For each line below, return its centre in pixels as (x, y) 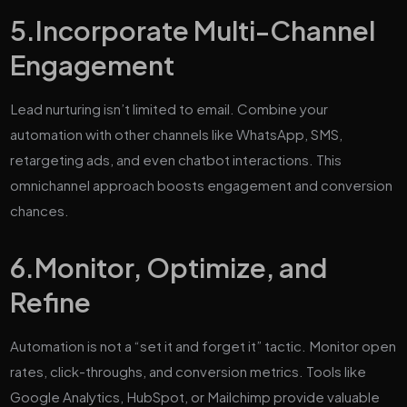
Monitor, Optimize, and (181, 267)
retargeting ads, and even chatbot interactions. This (176, 159)
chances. (40, 210)
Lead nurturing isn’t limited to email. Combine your (169, 108)
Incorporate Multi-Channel (206, 30)
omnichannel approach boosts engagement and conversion (202, 184)
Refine (51, 302)
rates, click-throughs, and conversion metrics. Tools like (189, 371)
